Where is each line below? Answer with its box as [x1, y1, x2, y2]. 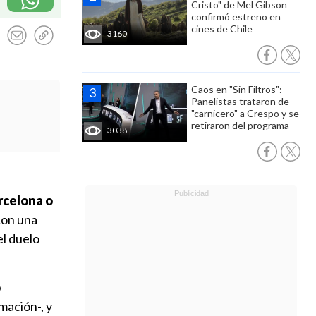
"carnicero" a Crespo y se [191, 107, 299, 119]
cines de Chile [191, 23, 253, 35]
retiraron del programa [191, 119, 289, 131]
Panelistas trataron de [191, 95, 289, 107]
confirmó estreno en [191, 11, 281, 23]
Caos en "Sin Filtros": [191, 83, 282, 95]
